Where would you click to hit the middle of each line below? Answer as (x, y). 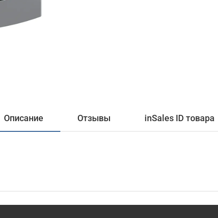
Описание (23, 118)
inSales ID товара (179, 118)
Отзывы (94, 118)
